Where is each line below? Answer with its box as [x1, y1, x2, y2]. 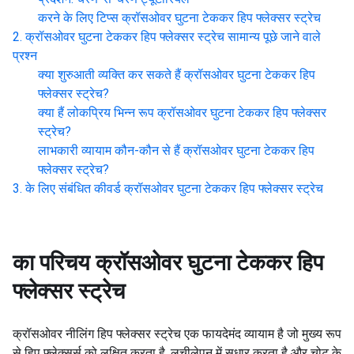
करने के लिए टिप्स [38, 10, 119, 25]
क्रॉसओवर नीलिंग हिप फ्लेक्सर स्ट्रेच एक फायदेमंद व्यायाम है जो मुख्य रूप [13, 326, 341, 341]
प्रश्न [13, 48, 37, 63]
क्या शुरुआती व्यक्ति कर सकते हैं [38, 67, 181, 82]
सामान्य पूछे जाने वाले [228, 29, 321, 44]
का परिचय [13, 250, 90, 276]
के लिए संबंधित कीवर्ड [25, 181, 121, 196]
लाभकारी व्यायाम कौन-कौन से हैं [38, 143, 180, 158]
